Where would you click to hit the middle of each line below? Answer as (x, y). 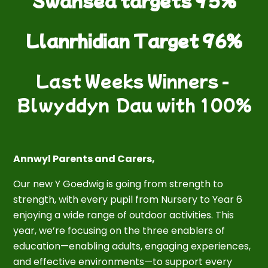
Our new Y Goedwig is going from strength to (118, 184)
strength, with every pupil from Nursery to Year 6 (128, 199)
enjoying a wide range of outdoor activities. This (124, 215)
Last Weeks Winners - (134, 80)
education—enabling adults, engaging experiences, (132, 246)
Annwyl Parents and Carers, (84, 159)
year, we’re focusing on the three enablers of (119, 230)
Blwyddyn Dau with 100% (134, 104)
